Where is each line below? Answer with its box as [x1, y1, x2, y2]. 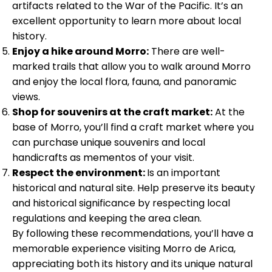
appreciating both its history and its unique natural [12, 256, 253, 271]
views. [12, 89, 40, 104]
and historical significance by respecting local [12, 195, 230, 210]
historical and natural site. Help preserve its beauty [12, 180, 255, 195]
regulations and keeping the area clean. [12, 211, 202, 225]
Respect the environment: [12, 165, 147, 180]
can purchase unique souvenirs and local [12, 135, 205, 149]
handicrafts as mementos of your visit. [12, 150, 194, 165]
